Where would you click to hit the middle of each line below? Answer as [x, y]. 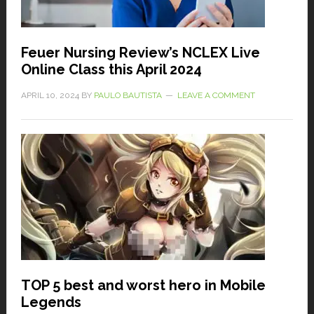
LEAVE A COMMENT [216, 96]
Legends [51, 302]
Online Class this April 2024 [111, 70]
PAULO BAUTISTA [128, 96]
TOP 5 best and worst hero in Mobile [143, 286]
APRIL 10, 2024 [50, 96]
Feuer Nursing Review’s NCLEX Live [140, 53]
